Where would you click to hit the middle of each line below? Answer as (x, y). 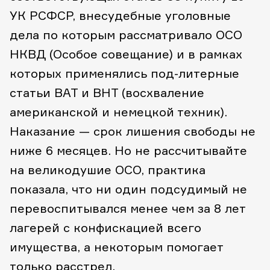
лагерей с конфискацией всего (105, 228)
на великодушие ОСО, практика (108, 170)
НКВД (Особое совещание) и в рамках (126, 54)
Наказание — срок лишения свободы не (133, 131)
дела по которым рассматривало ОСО (126, 35)
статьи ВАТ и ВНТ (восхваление (107, 93)
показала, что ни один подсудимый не (128, 189)
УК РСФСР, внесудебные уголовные (120, 15)
